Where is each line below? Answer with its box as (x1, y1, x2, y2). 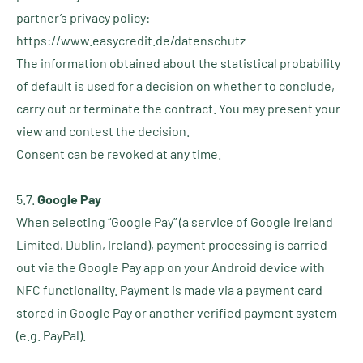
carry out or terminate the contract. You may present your (16, 100, 340, 116)
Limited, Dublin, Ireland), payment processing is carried (16, 237, 327, 252)
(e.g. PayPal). (16, 327, 86, 343)
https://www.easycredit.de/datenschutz (16, 32, 246, 48)
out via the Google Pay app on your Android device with (16, 259, 325, 275)
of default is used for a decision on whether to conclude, (16, 78, 335, 93)
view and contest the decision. (16, 123, 190, 139)
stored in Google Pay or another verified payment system (16, 305, 337, 320)
